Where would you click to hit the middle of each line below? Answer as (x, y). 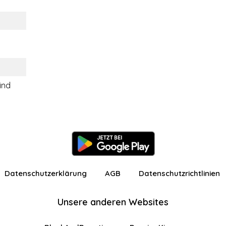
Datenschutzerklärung (46, 173)
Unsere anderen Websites (113, 202)
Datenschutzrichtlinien (179, 173)
